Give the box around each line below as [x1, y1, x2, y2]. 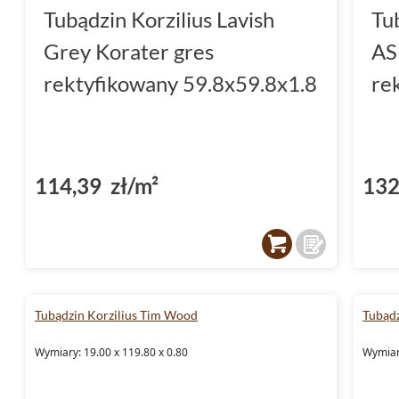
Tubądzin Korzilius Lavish [44, 5, 274, 32]
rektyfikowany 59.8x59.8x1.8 [44, 69, 317, 96]
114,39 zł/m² [35, 172, 159, 199]
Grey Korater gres [44, 37, 214, 64]
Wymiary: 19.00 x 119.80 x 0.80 [35, 344, 188, 360]
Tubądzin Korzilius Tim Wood [35, 306, 198, 322]
